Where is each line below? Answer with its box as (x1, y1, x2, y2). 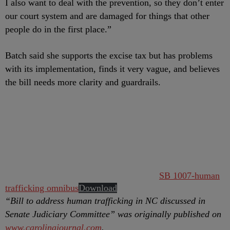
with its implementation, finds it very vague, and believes (5, 64, 220, 74)
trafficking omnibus (5, 183, 79, 193)
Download (79, 183, 117, 193)
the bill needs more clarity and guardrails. (5, 77, 161, 87)
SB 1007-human (159, 170, 220, 181)
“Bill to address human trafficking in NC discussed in (5, 196, 205, 206)
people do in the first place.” (5, 24, 111, 34)
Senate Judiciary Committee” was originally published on (5, 209, 221, 219)
